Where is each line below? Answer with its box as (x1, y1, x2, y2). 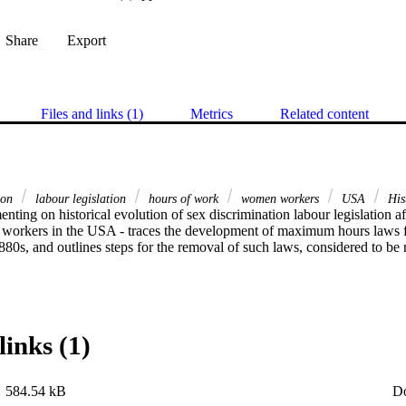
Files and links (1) (41, 105, 143, 121)
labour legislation (32, 190, 130, 206)
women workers (237, 190, 323, 206)
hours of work (145, 190, 222, 206)
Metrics (190, 105, 233, 121)
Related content (280, 105, 369, 121)
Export (67, 32, 106, 48)
